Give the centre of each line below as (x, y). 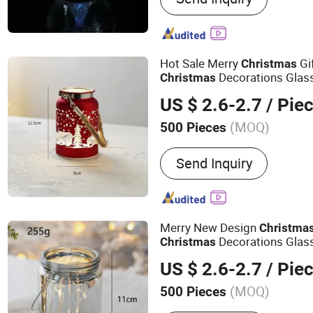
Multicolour (234, 146)
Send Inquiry (214, 163)
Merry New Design (210, 227)
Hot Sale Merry (201, 63)
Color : (180, 146)
